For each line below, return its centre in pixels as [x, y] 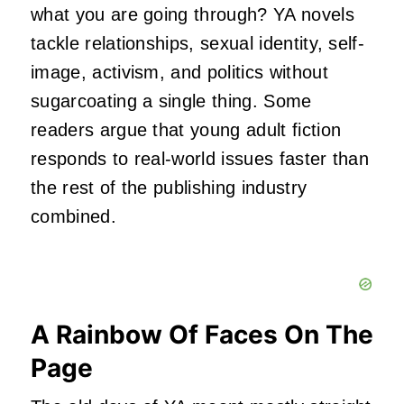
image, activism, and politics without [179, 73]
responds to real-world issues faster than [200, 159]
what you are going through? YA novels [193, 15]
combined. [73, 217]
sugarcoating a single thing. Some [171, 101]
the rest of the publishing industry [169, 188]
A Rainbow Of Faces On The [202, 335]
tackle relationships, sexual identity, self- [198, 44]
